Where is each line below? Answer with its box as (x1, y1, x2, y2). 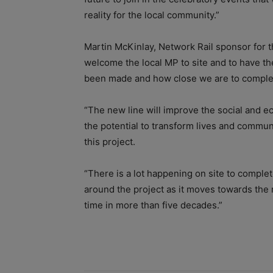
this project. (84, 135, 135, 147)
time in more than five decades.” (84, 199, 222, 211)
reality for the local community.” (84, 9, 219, 21)
